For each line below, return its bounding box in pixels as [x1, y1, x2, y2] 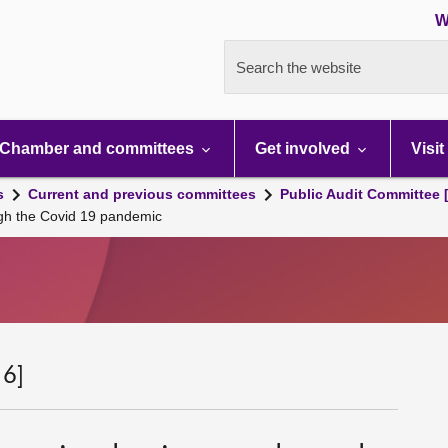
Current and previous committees [28, 186, 256, 202]
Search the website [236, 59, 361, 76]
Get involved [255, 140, 354, 157]
